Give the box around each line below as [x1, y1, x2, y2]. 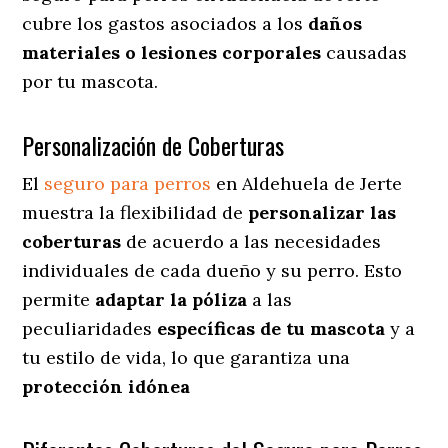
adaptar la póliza [95, 287, 248, 311]
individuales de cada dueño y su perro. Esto [22, 258, 403, 282]
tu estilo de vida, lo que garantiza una [22, 345, 351, 369]
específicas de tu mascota [152, 316, 386, 340]
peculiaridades [22, 316, 153, 340]
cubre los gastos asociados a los [22, 11, 309, 35]
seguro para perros [44, 171, 212, 195]
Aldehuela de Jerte [237, 171, 408, 195]
